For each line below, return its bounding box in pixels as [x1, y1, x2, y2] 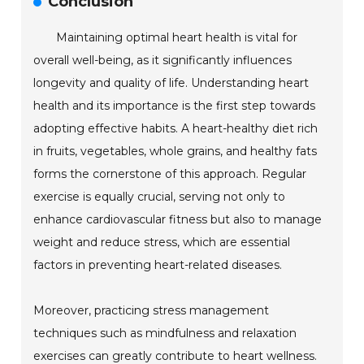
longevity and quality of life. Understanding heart [33, 76, 310, 91]
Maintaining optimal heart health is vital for [56, 30, 298, 45]
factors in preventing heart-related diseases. [33, 258, 283, 273]
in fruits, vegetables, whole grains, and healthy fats [33, 144, 318, 159]
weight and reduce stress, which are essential [33, 235, 291, 250]
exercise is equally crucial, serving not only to [33, 189, 286, 205]
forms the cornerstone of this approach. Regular [33, 167, 307, 182]
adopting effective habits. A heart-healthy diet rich [33, 121, 318, 136]
